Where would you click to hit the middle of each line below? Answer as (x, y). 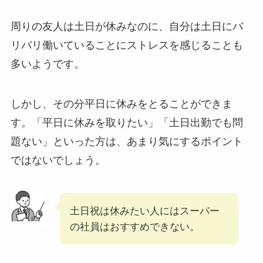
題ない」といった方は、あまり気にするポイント (127, 142)
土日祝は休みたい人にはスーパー (144, 211)
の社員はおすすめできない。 (134, 227)
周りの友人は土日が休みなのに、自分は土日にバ (127, 27)
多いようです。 (47, 64)
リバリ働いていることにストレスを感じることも (127, 45)
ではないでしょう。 (58, 161)
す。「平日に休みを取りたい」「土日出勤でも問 (127, 123)
